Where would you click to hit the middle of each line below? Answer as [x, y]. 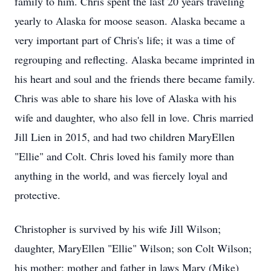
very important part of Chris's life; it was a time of [125, 40]
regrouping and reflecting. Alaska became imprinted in [135, 59]
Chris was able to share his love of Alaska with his [126, 98]
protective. [38, 195]
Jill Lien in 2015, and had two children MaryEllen [125, 137]
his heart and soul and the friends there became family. [135, 79]
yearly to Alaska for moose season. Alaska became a [130, 21]
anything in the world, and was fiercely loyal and [121, 175]
